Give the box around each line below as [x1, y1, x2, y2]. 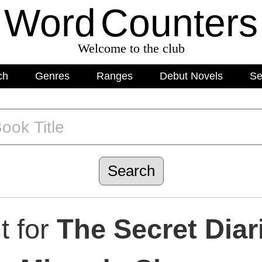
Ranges [96, 70, 133, 82]
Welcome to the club [77, 41, 185, 56]
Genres [35, 70, 70, 82]
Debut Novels [159, 70, 223, 82]
